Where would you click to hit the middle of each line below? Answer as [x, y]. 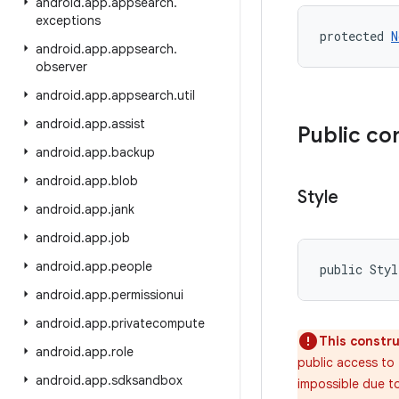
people [132, 266]
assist [128, 124]
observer [61, 67]
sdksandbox [147, 380]
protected [355, 36]
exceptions [68, 20]
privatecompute [158, 323]
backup [133, 152]
